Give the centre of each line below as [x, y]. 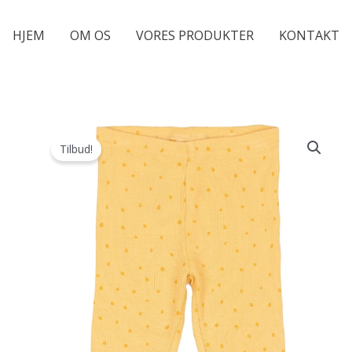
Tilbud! [76, 149]
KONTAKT [309, 35]
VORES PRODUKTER [195, 35]
